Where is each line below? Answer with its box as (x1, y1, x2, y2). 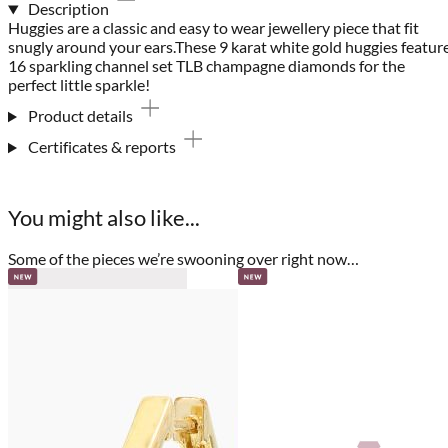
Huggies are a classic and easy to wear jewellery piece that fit (8, 18, 419, 38)
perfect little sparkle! (8, 75, 150, 95)
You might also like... (8, 203, 200, 231)
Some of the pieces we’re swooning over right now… (8, 248, 359, 268)
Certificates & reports (27, 137, 176, 157)
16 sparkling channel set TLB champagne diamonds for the (8, 56, 405, 76)
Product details (27, 106, 133, 126)
